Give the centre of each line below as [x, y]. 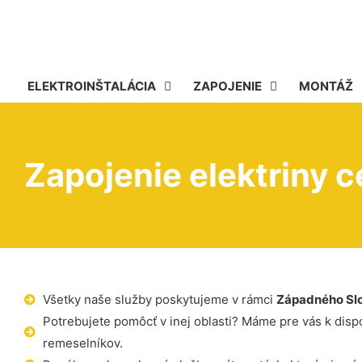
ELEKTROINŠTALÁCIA [92, 86]
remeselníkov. [82, 343]
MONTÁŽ [326, 86]
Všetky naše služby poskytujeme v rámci [159, 299]
